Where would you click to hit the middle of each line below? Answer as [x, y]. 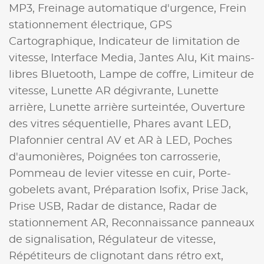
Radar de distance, [118, 207]
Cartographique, [54, 42]
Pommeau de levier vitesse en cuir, [103, 174]
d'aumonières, [48, 157]
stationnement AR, [60, 223]
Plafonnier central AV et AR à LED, [101, 141]
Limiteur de [223, 75]
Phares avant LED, [182, 124]
